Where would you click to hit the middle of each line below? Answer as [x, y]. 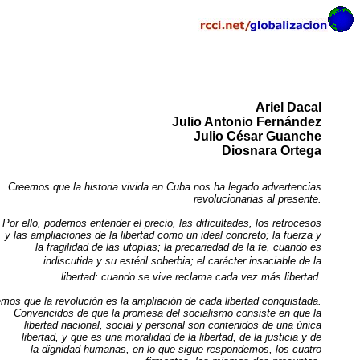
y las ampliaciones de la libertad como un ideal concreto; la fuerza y [163, 235]
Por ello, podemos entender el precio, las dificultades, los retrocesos [162, 223]
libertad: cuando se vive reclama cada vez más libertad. [191, 276]
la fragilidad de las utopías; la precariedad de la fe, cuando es [178, 247]
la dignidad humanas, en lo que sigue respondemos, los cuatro [176, 349]
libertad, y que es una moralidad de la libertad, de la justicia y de [172, 337]
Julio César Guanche [258, 136]
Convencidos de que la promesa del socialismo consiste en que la [168, 313]
